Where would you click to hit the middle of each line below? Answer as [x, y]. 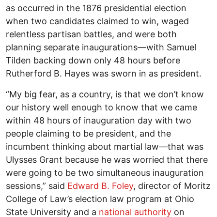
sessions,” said [37, 186]
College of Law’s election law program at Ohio [100, 199]
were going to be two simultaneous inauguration [105, 173]
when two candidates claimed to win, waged [97, 21]
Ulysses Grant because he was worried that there [107, 160]
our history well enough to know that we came [101, 108]
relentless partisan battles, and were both [91, 34]
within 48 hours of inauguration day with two [99, 121]
